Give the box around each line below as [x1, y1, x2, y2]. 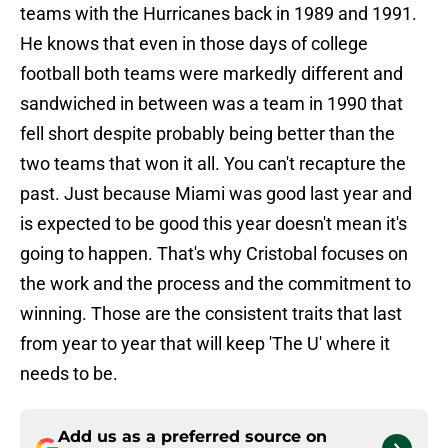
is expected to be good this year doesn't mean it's [20, 213, 407, 235]
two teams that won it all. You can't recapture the [20, 153, 406, 175]
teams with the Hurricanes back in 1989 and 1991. [20, 3, 417, 25]
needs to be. [20, 363, 122, 385]
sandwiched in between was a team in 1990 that [20, 93, 403, 115]
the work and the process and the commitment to [20, 273, 411, 295]
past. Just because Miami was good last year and [20, 183, 412, 205]
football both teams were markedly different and [20, 63, 403, 85]
